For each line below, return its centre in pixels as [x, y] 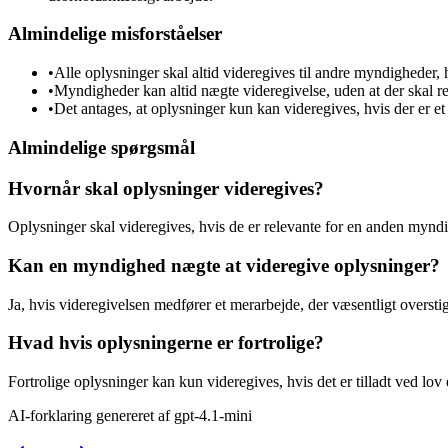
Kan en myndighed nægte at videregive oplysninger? [224, 265]
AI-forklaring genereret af [91, 416]
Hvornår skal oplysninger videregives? [166, 188]
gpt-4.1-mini [213, 416]
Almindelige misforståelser [115, 34]
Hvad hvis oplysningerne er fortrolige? [166, 343]
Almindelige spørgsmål [101, 147]
